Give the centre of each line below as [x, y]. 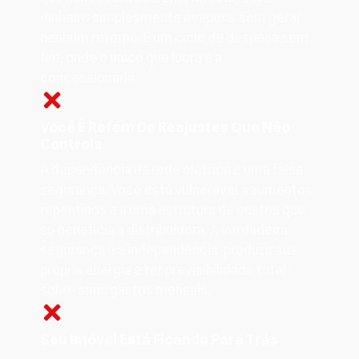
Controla [71, 143]
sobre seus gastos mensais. [125, 290]
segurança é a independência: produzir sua [169, 250]
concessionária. [89, 77]
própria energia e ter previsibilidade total [163, 270]
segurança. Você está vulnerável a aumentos [176, 190]
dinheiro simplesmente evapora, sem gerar [171, 17]
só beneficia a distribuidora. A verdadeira [164, 230]
